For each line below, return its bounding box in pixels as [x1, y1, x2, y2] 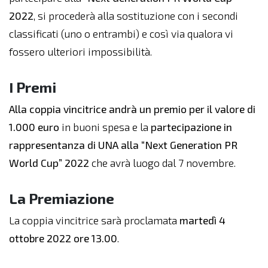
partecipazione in [151, 121, 232, 134]
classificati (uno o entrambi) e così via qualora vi [9, 28, 233, 41]
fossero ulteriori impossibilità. [9, 45, 152, 59]
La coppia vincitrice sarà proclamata [9, 214, 179, 227]
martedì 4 [179, 214, 226, 227]
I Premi [9, 78, 56, 96]
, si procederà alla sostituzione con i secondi [33, 10, 238, 23]
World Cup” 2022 [9, 157, 92, 170]
